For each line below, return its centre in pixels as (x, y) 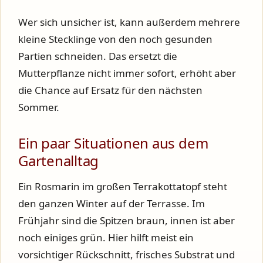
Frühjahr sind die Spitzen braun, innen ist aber (127, 220)
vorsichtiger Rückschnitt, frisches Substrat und (127, 254)
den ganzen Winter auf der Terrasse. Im (112, 203)
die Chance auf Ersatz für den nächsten (110, 90)
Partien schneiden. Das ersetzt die (98, 56)
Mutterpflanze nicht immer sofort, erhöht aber (127, 73)
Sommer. (39, 107)
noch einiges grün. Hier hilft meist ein (106, 237)
